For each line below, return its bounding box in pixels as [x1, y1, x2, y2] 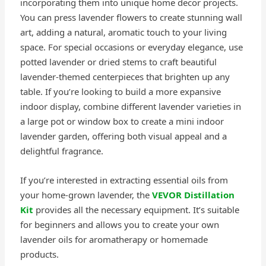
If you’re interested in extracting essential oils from [20, 174, 228, 186]
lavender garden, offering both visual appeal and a [20, 130, 227, 142]
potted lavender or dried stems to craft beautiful [20, 56, 217, 68]
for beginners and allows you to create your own [20, 218, 219, 231]
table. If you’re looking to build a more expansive [20, 85, 221, 98]
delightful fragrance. [20, 145, 103, 157]
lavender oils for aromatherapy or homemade [20, 233, 208, 246]
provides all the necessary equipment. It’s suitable [33, 204, 239, 216]
